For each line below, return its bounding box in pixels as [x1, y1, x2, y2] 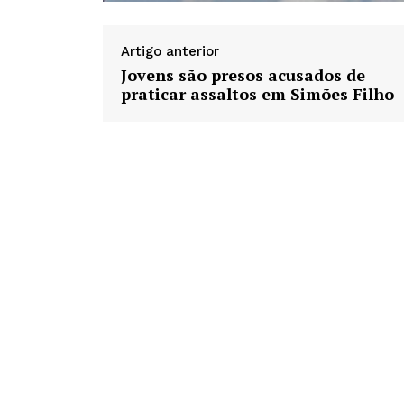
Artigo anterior [121, 43, 219, 60]
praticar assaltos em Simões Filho [121, 83, 394, 106]
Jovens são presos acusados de [121, 64, 365, 87]
